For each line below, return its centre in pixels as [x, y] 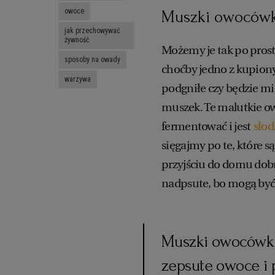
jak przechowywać [92, 31]
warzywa [78, 79]
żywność [77, 40]
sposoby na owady [92, 60]
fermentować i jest [207, 126]
